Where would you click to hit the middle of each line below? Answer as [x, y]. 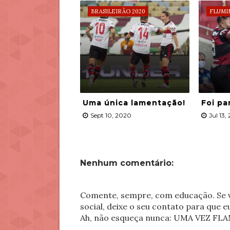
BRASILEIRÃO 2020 [118, 11]
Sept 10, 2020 [111, 115]
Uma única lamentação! [134, 103]
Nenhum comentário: [127, 163]
